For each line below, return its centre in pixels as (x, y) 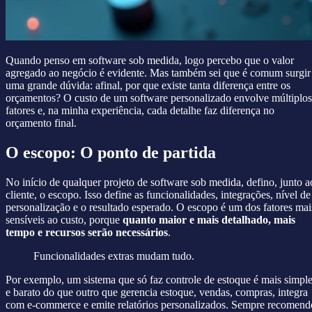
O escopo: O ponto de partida (111, 152)
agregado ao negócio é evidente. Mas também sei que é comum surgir (158, 72)
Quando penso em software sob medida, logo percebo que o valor (150, 60)
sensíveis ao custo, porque (64, 219)
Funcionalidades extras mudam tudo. (114, 256)
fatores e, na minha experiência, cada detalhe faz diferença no (140, 110)
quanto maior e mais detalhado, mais (209, 219)
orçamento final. (41, 123)
